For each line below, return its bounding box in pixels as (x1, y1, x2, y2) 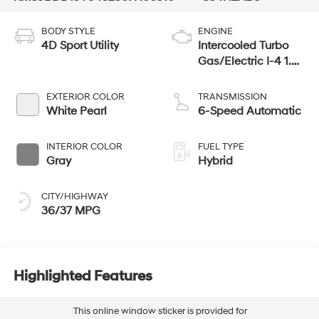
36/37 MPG (41, 204, 100, 219)
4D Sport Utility (41, 38, 119, 53)
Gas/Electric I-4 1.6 (198, 54, 298, 69)
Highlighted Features (13, 267, 152, 285)
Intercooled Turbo (198, 38, 288, 53)
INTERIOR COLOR (46, 141, 122, 153)
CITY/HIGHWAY (41, 191, 108, 203)
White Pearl (46, 104, 107, 119)
